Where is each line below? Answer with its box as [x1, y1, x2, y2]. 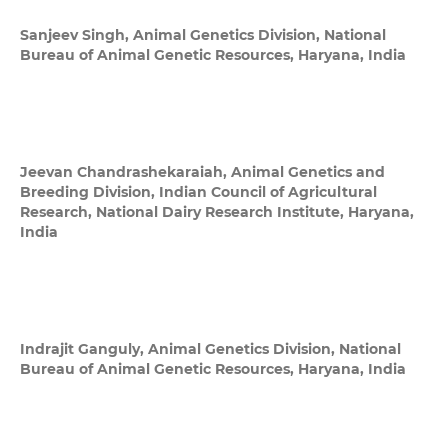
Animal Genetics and [230, 163, 385, 182]
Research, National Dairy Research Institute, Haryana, [19, 203, 414, 222]
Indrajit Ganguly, [19, 340, 148, 359]
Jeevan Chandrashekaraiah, [19, 163, 231, 182]
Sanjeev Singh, [19, 26, 133, 45]
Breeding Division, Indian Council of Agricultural [19, 183, 377, 202]
